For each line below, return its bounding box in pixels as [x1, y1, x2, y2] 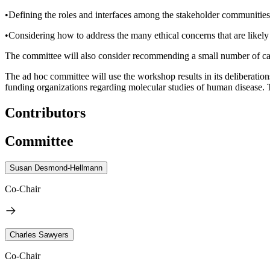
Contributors [5, 104, 86, 121]
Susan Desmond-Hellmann [10, 163, 102, 172]
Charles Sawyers [10, 230, 69, 239]
